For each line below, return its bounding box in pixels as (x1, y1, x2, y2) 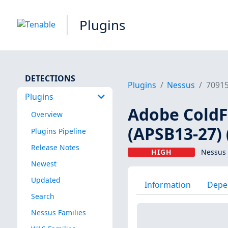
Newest (31, 158, 56, 168)
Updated (31, 175, 61, 185)
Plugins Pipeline (31, 126, 86, 136)
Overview (31, 109, 63, 120)
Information (144, 179, 191, 190)
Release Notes (31, 142, 79, 152)
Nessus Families (31, 208, 86, 218)
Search (31, 191, 54, 201)
